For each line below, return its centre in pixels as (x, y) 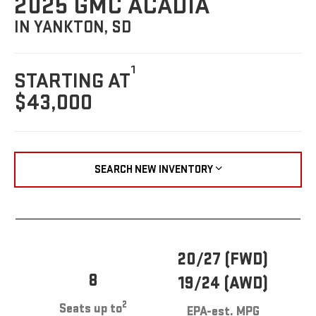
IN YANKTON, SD (73, 28)
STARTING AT (73, 81)
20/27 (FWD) (223, 260)
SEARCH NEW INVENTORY (153, 169)
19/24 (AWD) (223, 284)
